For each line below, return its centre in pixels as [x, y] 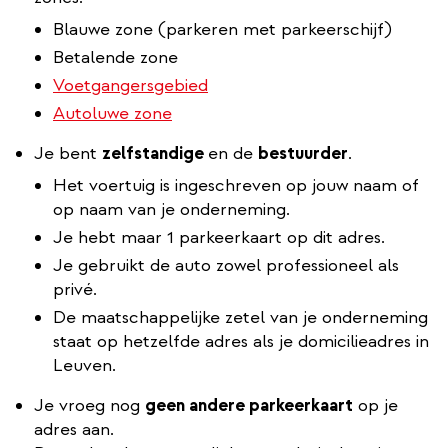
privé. [75, 289]
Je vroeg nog [89, 405]
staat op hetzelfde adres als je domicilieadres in [241, 341]
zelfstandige [155, 153]
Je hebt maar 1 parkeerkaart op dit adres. [219, 237]
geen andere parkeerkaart [249, 405]
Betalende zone [115, 57]
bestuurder [303, 153]
